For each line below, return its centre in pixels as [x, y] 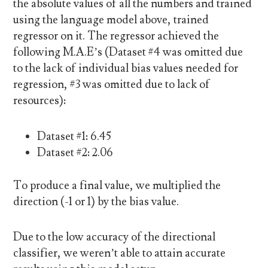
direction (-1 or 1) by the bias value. [96, 202]
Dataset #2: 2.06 [75, 152]
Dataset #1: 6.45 [74, 136]
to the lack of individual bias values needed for [126, 68]
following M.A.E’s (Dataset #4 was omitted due [128, 52]
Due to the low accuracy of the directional [115, 237]
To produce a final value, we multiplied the [117, 186]
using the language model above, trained [111, 20]
